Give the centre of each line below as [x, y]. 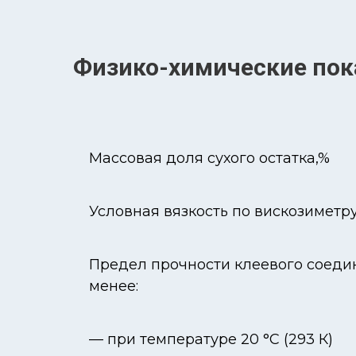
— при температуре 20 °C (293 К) [211, 339]
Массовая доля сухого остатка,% [209, 158]
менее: [114, 286]
